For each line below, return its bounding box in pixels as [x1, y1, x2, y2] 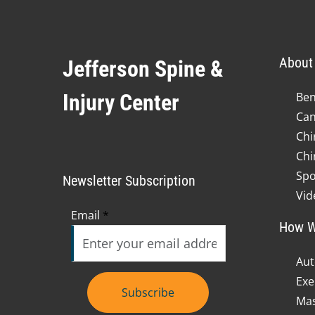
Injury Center [63, 89, 179, 116]
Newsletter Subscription [63, 172, 195, 189]
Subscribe [122, 284, 175, 300]
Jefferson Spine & [63, 55, 224, 82]
